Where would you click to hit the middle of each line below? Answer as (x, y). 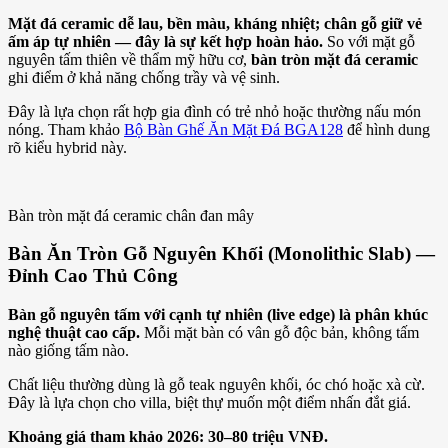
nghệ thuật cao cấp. (74, 333)
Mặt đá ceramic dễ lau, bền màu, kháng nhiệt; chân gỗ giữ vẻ (215, 23)
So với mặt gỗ (369, 41)
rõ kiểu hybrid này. (67, 147)
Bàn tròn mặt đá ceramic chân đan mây (131, 215)
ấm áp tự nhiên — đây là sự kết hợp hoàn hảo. (165, 41)
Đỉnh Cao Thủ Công (93, 276)
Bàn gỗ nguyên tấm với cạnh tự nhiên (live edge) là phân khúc (218, 315)
